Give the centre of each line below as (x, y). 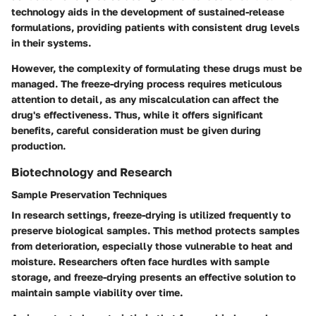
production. (38, 145)
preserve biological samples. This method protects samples (156, 231)
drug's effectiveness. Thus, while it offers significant (137, 114)
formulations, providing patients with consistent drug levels (156, 27)
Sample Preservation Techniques (89, 195)
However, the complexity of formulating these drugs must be (157, 68)
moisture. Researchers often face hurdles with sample (140, 262)
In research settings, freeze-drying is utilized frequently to (151, 215)
